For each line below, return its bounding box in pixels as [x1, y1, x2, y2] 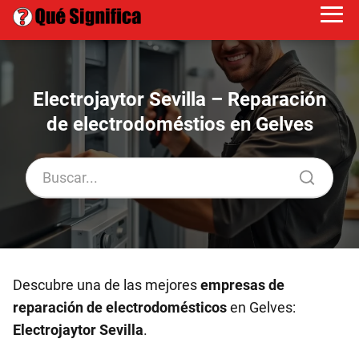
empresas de [200, 276, 284, 293]
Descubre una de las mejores [13, 276, 200, 293]
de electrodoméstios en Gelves [46, 112, 313, 135]
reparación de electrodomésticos [13, 299, 227, 316]
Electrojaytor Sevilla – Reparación [33, 87, 326, 111]
